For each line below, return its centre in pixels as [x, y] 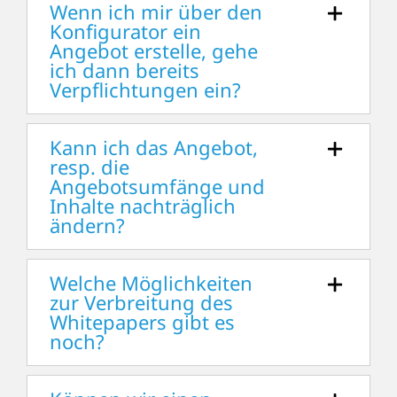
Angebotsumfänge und [157, 187]
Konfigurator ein [125, 31]
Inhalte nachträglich [142, 206]
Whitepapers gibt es [142, 322]
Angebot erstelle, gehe [153, 51]
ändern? [87, 226]
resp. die [89, 167]
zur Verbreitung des [141, 303]
